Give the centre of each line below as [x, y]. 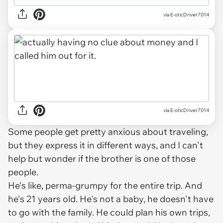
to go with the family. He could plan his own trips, [109, 212]
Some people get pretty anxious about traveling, [108, 131]
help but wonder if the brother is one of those [102, 158]
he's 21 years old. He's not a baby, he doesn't [101, 199]
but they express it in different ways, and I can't [106, 145]
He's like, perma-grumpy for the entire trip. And [105, 185]
